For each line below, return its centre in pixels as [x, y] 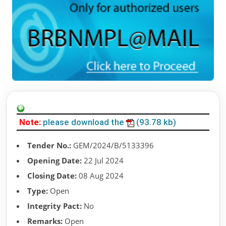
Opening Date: [54, 161]
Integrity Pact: [54, 206]
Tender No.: [49, 146]
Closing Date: [52, 176]
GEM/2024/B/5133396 [112, 146]
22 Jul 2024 [103, 161]
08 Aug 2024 [100, 176]
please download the [84, 122]
